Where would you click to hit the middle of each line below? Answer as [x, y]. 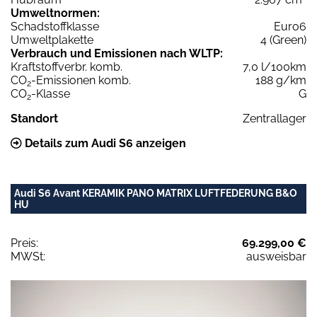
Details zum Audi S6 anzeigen [104, 144]
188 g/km [281, 81]
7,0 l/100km [275, 67]
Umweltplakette [52, 40]
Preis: [24, 243]
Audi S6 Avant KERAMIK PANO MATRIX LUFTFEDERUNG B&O [156, 194]
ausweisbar [276, 257]
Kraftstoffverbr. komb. [67, 67]
